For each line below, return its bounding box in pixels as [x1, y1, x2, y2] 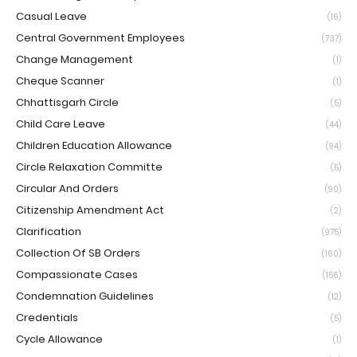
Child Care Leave [16, 116, 105, 131]
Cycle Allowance [16, 331, 103, 347]
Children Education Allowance [16, 138, 172, 153]
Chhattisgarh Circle [16, 95, 119, 110]
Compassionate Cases [16, 267, 138, 282]
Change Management [16, 52, 133, 67]
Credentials [16, 310, 78, 325]
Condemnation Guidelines [16, 288, 154, 304]
